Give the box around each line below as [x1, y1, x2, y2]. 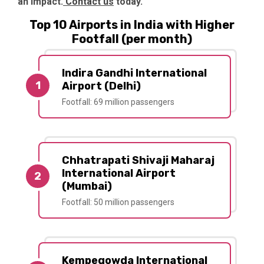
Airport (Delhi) [62, 80, 141, 93]
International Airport [62, 167, 176, 180]
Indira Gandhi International [62, 67, 207, 80]
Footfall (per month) [72, 32, 192, 47]
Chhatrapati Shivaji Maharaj [62, 154, 214, 167]
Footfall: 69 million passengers [62, 97, 174, 107]
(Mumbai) [62, 180, 112, 193]
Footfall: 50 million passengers [62, 197, 174, 207]
